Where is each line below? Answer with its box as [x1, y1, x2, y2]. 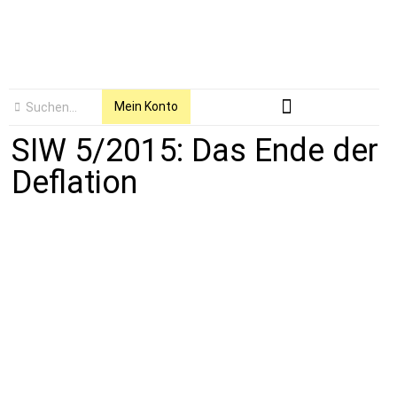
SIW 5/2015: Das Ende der [12, 131, 379, 169]
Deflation [12, 163, 138, 201]
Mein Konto [113, 99, 178, 114]
